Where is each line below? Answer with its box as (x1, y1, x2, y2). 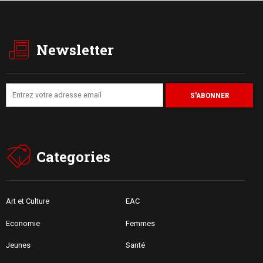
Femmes (126, 218, 155, 228)
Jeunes (6, 241, 31, 250)
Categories (36, 147, 110, 166)
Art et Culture (6, 196, 49, 205)
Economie (6, 218, 40, 228)
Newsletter (36, 40, 114, 59)
